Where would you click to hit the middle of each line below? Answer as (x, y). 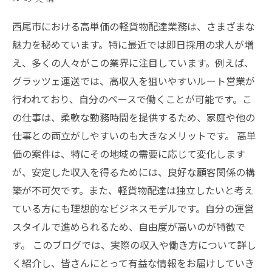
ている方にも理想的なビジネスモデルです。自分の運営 (133, 208)
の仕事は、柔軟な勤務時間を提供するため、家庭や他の (134, 117)
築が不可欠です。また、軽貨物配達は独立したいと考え (133, 190)
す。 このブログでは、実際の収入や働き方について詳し (134, 245)
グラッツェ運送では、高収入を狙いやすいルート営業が (134, 81)
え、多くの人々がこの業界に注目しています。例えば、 (133, 63)
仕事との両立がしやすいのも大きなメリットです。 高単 (134, 135)
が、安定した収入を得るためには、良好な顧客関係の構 (134, 172)
